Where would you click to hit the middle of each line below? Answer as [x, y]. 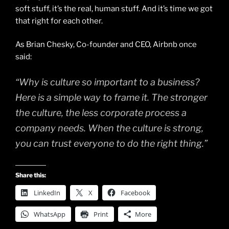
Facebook [135, 192]
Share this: [31, 175]
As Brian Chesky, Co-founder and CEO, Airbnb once [106, 45]
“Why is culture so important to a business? [107, 82]
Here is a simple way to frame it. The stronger [111, 97]
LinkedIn [47, 192]
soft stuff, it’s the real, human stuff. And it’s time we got [114, 8]
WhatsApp [50, 214]
